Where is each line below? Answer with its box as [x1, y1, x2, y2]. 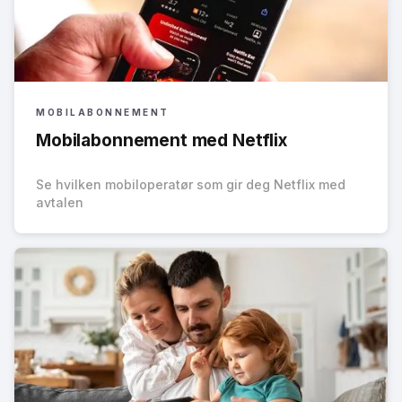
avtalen [36, 194, 83, 210]
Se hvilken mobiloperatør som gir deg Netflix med [36, 176, 345, 192]
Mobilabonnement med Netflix [36, 128, 287, 151]
